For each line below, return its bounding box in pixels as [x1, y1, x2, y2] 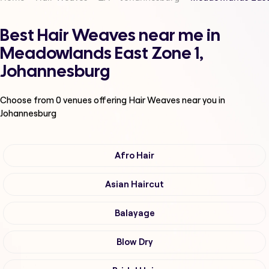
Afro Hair [115, 151, 154, 161]
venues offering [61, 94, 128, 106]
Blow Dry [116, 237, 153, 247]
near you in [182, 94, 225, 106]
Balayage [114, 208, 155, 219]
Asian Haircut [105, 180, 164, 190]
